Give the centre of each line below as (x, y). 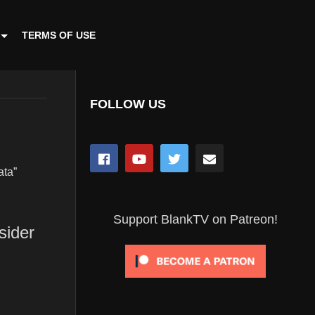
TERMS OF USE (59, 35)
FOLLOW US (128, 104)
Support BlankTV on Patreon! (195, 219)
